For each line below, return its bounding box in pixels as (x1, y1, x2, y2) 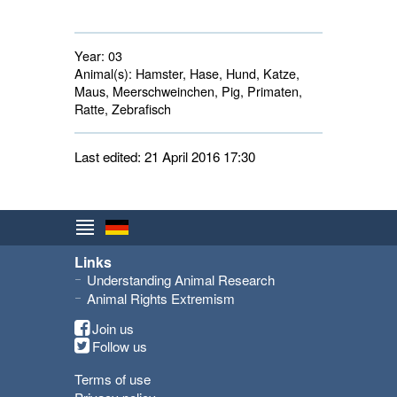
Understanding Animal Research (87, 270, 275, 290)
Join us (92, 319, 134, 339)
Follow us (92, 337, 147, 356)
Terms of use (74, 370, 151, 389)
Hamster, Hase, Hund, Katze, (132, 64, 300, 83)
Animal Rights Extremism (87, 289, 235, 308)
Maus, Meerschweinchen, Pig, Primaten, (74, 82, 302, 101)
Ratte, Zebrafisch (74, 99, 171, 119)
